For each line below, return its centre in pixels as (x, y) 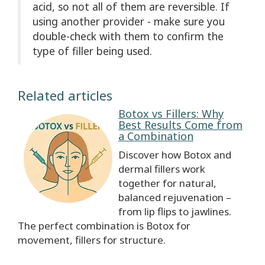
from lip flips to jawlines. (175, 212)
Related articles (65, 96)
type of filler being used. (92, 51)
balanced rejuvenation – (175, 198)
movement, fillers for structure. (92, 240)
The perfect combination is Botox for (104, 226)
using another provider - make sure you (129, 22)
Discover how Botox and (175, 155)
